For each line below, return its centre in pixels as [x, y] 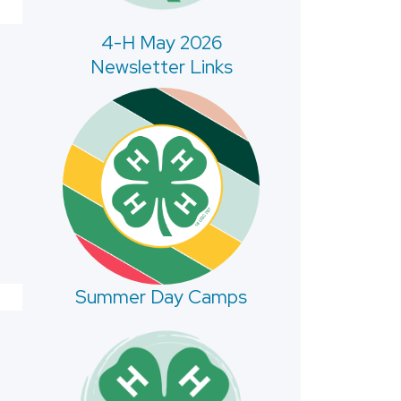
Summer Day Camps [162, 297]
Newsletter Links [161, 66]
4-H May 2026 [161, 42]
